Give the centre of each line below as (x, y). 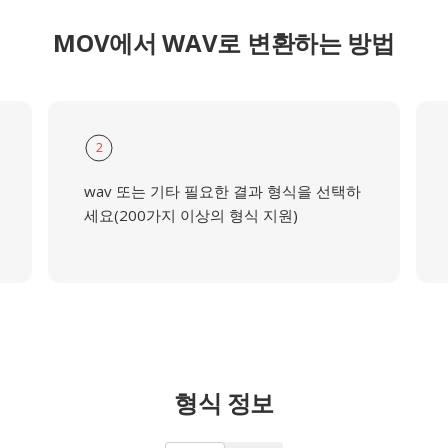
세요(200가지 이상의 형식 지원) (190, 215)
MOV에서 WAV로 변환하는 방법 (224, 42)
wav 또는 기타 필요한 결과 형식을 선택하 (222, 191)
